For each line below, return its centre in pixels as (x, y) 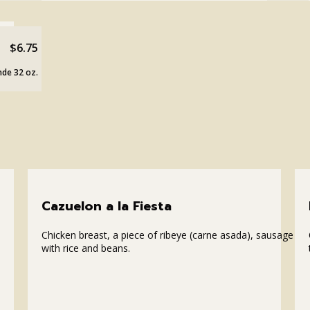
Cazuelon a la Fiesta (106, 207)
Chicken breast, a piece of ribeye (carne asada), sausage (167, 235)
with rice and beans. (85, 248)
